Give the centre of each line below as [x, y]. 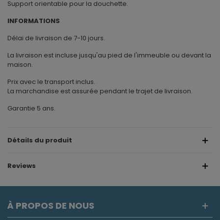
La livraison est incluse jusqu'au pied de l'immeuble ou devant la [109, 55]
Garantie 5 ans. [31, 109]
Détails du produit [40, 140]
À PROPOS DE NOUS [51, 206]
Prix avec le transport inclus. [51, 82]
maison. [20, 65]
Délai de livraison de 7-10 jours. [56, 38]
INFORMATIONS [34, 21]
